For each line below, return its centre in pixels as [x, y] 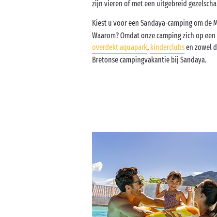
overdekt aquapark [120, 47]
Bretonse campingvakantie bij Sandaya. [149, 60]
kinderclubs [167, 47]
